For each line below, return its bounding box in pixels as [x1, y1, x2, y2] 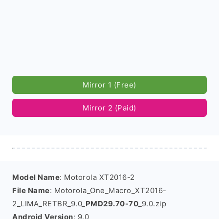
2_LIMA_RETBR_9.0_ [12, 199, 86, 208]
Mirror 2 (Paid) [83, 103, 136, 112]
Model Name [12, 173, 60, 182]
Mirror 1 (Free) [83, 80, 136, 89]
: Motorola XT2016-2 [60, 173, 135, 182]
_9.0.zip [138, 199, 166, 208]
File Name [12, 186, 50, 195]
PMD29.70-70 [85, 199, 138, 208]
